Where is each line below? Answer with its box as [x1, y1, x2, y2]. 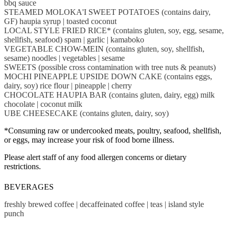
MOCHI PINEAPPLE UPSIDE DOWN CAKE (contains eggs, [4, 72, 212, 81]
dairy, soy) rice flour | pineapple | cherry [4, 81, 132, 90]
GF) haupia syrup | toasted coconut [4, 17, 117, 26]
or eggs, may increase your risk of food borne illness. [4, 135, 174, 145]
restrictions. [4, 162, 41, 171]
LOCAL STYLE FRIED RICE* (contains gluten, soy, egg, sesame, [4, 26, 224, 35]
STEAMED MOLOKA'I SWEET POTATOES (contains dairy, [4, 8, 211, 17]
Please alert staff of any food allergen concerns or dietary [4, 153, 187, 162]
